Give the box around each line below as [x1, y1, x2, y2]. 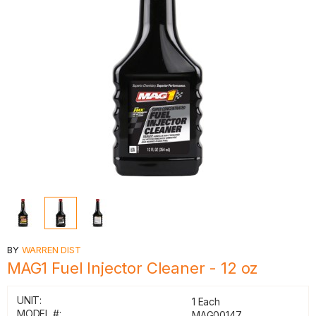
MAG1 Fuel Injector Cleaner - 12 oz [7, 259, 259, 277]
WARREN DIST [21, 244, 81, 255]
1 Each [192, 296, 220, 308]
